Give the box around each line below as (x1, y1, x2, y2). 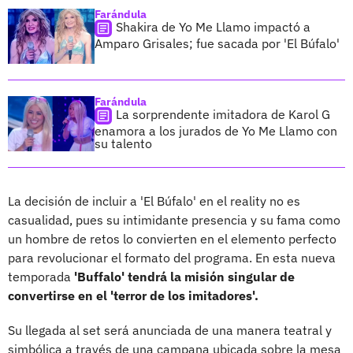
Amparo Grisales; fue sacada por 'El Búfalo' (95, 35, 340, 51)
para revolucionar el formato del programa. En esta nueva (8, 249, 336, 266)
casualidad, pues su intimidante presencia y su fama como (8, 211, 340, 228)
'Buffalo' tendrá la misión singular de (74, 268, 295, 284)
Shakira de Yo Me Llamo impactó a (116, 18, 310, 35)
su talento (95, 135, 152, 151)
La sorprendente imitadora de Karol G (116, 106, 330, 122)
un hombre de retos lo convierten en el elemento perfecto (8, 230, 336, 247)
